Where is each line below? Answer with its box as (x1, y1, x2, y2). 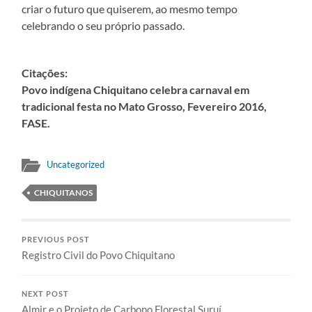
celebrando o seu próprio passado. (22, 18, 185, 32)
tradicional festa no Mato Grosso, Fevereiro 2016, (22, 99, 267, 113)
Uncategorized (47, 158, 105, 170)
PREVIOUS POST (22, 235, 91, 244)
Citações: (22, 65, 68, 79)
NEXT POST (22, 289, 70, 298)
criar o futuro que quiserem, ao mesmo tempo (22, 1, 238, 15)
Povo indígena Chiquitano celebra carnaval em (22, 82, 250, 96)
